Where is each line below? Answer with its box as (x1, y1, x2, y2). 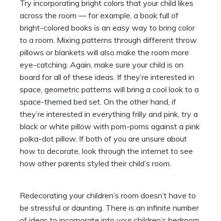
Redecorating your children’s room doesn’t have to (20, 190, 196, 201)
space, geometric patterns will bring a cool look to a (20, 84, 199, 95)
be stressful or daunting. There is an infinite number (20, 203, 199, 213)
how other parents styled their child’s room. (20, 158, 171, 169)
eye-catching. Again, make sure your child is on (20, 60, 184, 70)
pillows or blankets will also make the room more (20, 47, 189, 58)
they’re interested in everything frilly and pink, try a (20, 109, 198, 119)
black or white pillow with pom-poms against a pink (20, 121, 200, 132)
